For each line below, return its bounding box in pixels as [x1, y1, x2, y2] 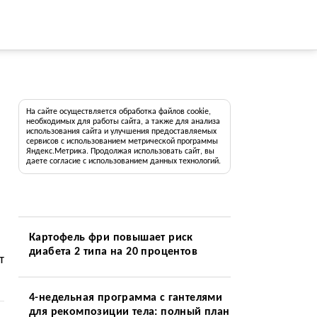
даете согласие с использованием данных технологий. [25, 157, 221, 166]
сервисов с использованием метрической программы [25, 137, 218, 146]
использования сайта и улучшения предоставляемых [25, 127, 217, 136]
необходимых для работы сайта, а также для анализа [25, 117, 220, 126]
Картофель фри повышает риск [28, 232, 193, 243]
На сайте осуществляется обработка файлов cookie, [25, 108, 211, 116]
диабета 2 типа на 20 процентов [28, 246, 197, 258]
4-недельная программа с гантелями [28, 292, 223, 304]
